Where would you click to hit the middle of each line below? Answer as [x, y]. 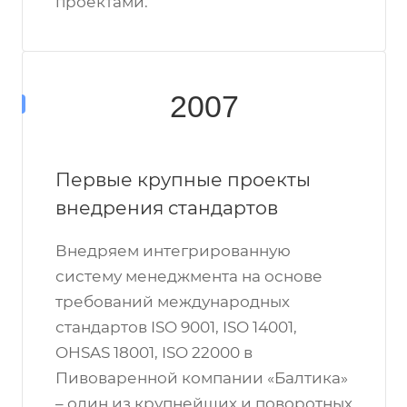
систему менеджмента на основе [189, 276]
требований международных [173, 302]
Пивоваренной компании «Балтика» [202, 378]
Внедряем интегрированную [173, 251]
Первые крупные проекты [183, 179]
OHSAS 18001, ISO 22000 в [154, 352]
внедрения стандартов [167, 208]
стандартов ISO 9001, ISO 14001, [176, 327]
